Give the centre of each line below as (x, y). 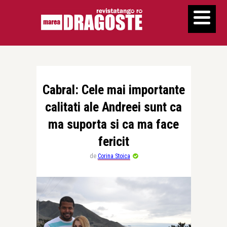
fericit (113, 141)
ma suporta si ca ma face (113, 124)
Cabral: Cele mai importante (113, 90)
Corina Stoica (114, 156)
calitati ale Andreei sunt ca (113, 107)
